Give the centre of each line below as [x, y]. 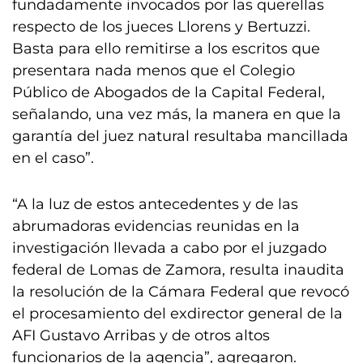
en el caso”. [53, 158]
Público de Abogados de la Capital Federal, [169, 92]
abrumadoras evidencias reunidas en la [156, 226]
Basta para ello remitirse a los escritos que [166, 49]
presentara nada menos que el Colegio [154, 70]
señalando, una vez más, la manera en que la [177, 114]
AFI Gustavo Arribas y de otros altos [141, 335]
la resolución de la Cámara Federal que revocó [181, 292]
